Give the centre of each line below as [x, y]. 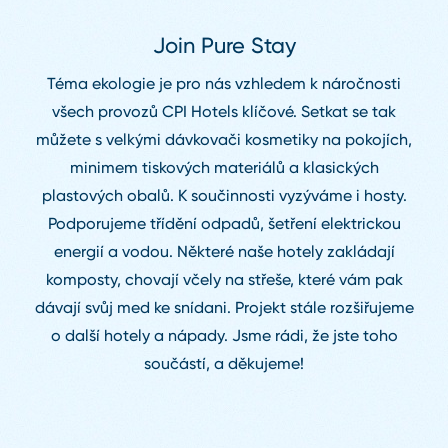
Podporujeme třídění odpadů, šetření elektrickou [224, 223]
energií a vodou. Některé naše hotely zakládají [224, 251]
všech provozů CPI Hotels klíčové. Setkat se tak [224, 111]
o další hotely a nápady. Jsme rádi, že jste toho [224, 335]
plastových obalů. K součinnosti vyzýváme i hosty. [224, 195]
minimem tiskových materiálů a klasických [224, 167]
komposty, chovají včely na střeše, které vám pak [224, 279]
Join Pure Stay [224, 44]
